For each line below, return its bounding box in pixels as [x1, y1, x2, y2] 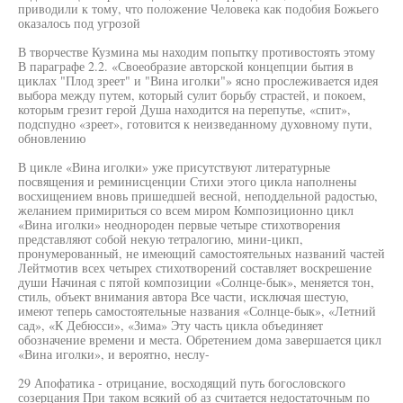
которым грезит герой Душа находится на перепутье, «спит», [18, 101, 351, 118]
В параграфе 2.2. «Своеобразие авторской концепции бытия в [18, 58, 354, 75]
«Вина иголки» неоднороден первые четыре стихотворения [18, 216, 340, 233]
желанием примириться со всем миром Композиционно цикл [18, 201, 354, 219]
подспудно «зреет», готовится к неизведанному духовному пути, [18, 115, 372, 132]
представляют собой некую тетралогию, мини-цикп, [18, 230, 303, 247]
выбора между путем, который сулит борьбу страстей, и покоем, [18, 86, 366, 103]
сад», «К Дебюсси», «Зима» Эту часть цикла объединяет [18, 317, 323, 334]
